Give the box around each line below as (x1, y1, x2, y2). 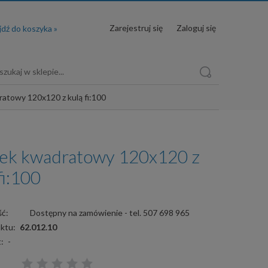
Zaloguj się (176, 23, 216, 33)
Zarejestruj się (109, 23, 163, 33)
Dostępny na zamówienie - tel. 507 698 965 (30, 207, 190, 218)
